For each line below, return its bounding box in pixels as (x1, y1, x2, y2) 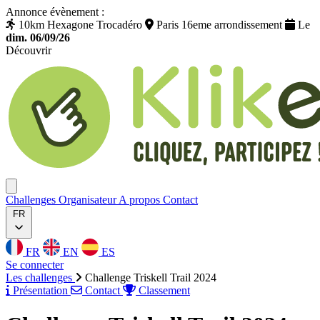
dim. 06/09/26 (6, 31, 70, 44)
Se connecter (6, 259, 64, 271)
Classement (136, 284, 190, 296)
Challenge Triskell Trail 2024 (85, 271, 216, 284)
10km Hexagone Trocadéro (16, 19, 145, 31)
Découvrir (6, 44, 51, 56)
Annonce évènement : (6, 6, 104, 18)
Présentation (10, 284, 71, 296)
